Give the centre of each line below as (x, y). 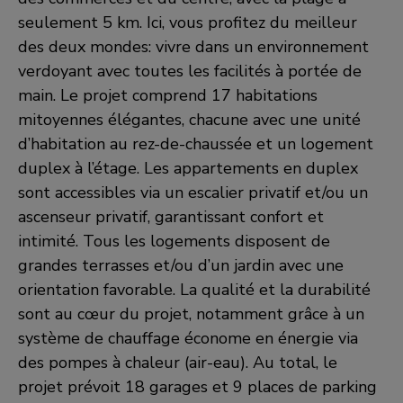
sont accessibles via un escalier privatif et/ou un (193, 193)
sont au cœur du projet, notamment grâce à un (191, 314)
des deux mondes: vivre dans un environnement (193, 47)
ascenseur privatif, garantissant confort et (171, 217)
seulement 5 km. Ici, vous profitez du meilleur (188, 22)
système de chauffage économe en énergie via (188, 338)
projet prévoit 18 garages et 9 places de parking (197, 387)
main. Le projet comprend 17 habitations (168, 95)
